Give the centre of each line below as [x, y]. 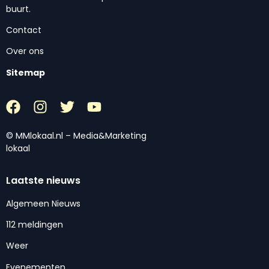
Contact [24, 30]
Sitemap [26, 72]
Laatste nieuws [43, 180]
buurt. [18, 9]
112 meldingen [35, 224]
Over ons [25, 51]
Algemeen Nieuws [43, 203]
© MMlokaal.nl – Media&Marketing [76, 136]
